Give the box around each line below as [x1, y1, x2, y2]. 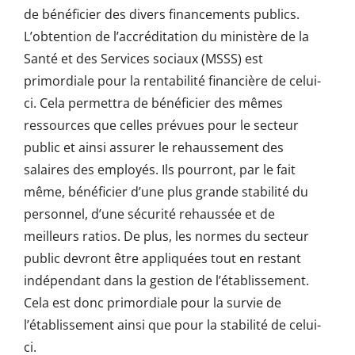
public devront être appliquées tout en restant [23, 250, 301, 268]
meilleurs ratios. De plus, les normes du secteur [23, 227, 309, 246]
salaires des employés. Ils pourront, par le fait [23, 161, 296, 179]
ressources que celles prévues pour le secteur [23, 116, 299, 135]
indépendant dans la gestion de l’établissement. [23, 272, 309, 290]
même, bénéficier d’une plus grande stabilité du [23, 183, 308, 201]
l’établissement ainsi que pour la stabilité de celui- [23, 316, 321, 334]
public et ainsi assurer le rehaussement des [23, 139, 284, 157]
